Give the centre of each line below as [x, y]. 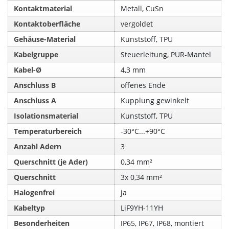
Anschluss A [35, 100]
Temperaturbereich [48, 131]
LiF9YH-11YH [142, 208]
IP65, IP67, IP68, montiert [163, 223]
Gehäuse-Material [45, 39]
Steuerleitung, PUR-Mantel [166, 54]
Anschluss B [35, 85]
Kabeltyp [30, 208]
